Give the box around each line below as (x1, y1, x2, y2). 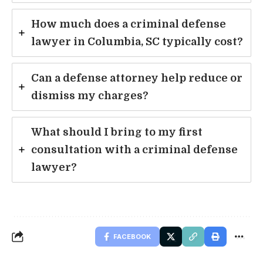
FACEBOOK (113, 232, 151, 241)
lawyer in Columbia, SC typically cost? (31, 35, 243, 48)
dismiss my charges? (31, 89, 149, 102)
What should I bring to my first (31, 126, 203, 138)
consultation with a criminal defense (31, 143, 238, 156)
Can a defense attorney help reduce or (31, 72, 242, 84)
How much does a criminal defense (31, 18, 226, 30)
